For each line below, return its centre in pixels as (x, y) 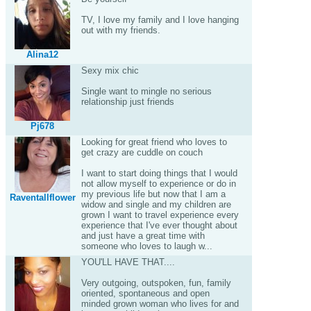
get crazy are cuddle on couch (142, 152)
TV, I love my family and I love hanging (160, 20)
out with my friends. (120, 30)
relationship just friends (127, 102)
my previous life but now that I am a (153, 194)
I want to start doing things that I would (159, 173)
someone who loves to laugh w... (146, 246)
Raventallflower (42, 197)
